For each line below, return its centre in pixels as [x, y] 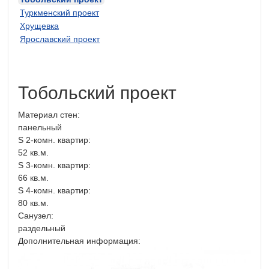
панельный [40, 127]
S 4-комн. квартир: [54, 190]
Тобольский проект [97, 92]
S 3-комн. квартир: [54, 165]
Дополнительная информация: [79, 240]
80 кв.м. [33, 203]
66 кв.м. [33, 177]
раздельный [42, 228]
